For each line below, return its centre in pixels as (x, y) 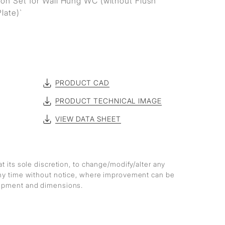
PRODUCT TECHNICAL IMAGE (108, 101)
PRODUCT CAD (82, 83)
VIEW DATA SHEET (88, 119)
